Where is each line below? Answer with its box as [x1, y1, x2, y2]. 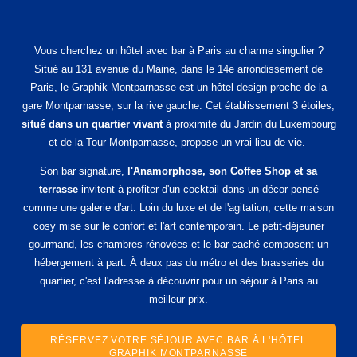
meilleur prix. [149, 293, 208, 305]
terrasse [38, 183, 78, 195]
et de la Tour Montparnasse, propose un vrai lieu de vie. [49, 136, 308, 148]
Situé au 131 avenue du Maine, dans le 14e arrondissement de [34, 63, 323, 75]
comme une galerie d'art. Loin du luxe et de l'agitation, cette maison [23, 202, 334, 214]
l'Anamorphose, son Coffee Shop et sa [127, 165, 317, 177]
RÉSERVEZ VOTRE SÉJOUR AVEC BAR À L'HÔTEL [50, 334, 307, 345]
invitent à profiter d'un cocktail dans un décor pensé [77, 183, 319, 195]
